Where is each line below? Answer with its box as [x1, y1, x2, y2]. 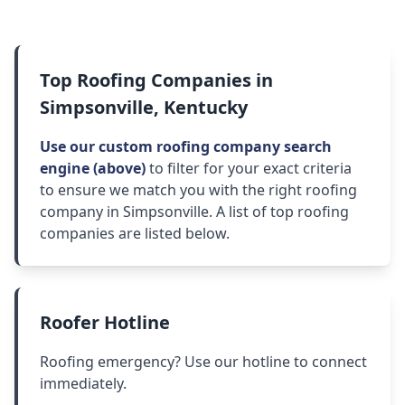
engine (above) [40, 158, 146, 179]
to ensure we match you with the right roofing [40, 180, 357, 201]
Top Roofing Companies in [40, 68, 273, 93]
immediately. [40, 373, 127, 394]
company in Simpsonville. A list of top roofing [40, 202, 349, 222]
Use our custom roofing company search [40, 137, 332, 157]
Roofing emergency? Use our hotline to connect [40, 352, 367, 372]
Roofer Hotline [40, 310, 170, 335]
